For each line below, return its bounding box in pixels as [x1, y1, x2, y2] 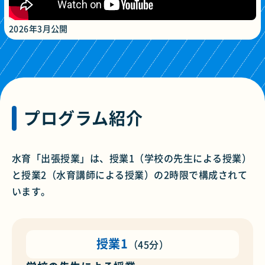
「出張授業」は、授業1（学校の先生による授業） [31, 150, 252, 165]
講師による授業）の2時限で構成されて [76, 167, 248, 182]
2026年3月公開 [9, 22, 68, 34]
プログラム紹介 [24, 105, 143, 130]
